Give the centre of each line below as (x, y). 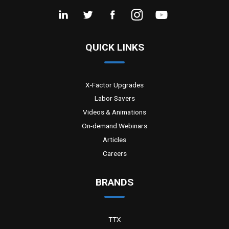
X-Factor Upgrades (114, 85)
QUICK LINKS (114, 48)
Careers (114, 153)
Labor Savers (114, 98)
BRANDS (114, 182)
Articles (114, 139)
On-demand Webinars (114, 126)
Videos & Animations (114, 112)
